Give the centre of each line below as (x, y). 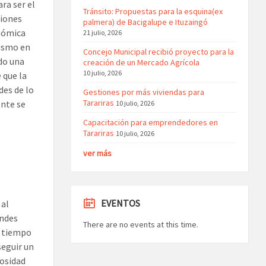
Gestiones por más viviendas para (143, 92)
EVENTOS (120, 203)
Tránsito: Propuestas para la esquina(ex (153, 11)
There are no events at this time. (140, 224)
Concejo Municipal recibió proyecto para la (158, 51)
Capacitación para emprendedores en (150, 122)
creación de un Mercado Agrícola (141, 62)
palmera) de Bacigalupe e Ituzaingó (145, 22)
